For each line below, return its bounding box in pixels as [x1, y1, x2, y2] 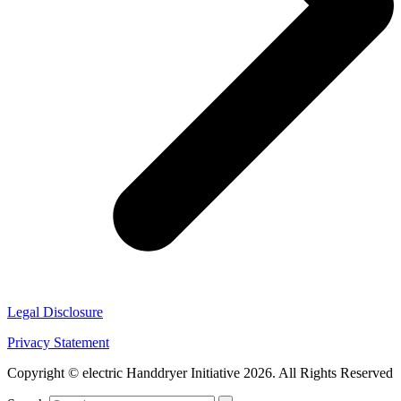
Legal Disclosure [7, 303, 103, 320]
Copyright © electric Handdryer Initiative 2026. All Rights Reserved [7, 364, 393, 380]
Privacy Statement [7, 334, 109, 350]
